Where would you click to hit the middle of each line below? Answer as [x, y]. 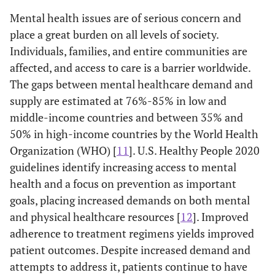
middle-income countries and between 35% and [126, 117]
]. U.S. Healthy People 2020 [194, 150]
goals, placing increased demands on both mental [130, 200]
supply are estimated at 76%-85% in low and [118, 101]
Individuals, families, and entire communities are [129, 51]
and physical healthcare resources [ [95, 217]
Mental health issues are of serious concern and [126, 18]
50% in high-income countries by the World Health [134, 134]
